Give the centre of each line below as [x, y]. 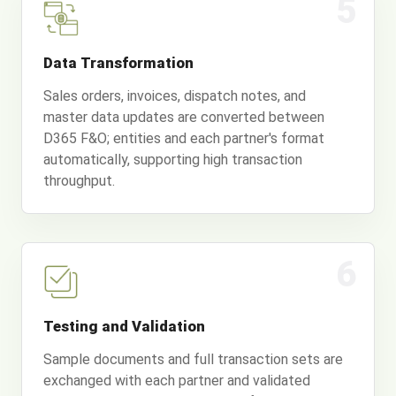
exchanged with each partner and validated [177, 381]
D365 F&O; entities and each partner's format [184, 139]
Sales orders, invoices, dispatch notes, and [175, 96]
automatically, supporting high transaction [173, 160]
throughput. [79, 181]
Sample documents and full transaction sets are [193, 360]
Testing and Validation [124, 327]
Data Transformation [118, 63]
